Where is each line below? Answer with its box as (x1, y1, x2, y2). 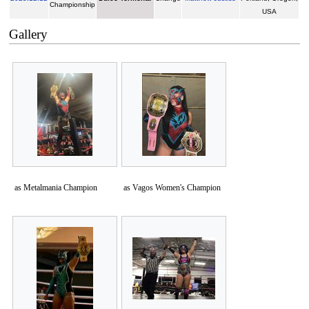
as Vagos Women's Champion (123, 183, 221, 193)
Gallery (8, 27, 48, 42)
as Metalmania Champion (14, 183, 97, 193)
